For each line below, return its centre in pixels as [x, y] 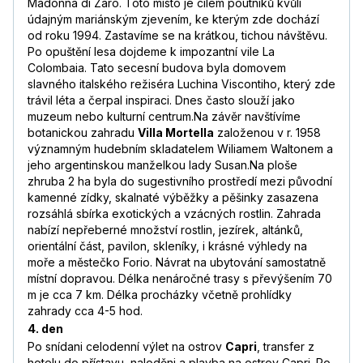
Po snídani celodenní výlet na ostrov [126, 347]
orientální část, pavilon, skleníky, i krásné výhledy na [167, 246]
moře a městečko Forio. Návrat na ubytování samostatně [177, 263]
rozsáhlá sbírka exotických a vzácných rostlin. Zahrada [174, 214]
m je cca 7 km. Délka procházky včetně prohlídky [160, 295]
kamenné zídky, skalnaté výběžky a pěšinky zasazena [173, 198]
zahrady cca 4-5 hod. [85, 311]
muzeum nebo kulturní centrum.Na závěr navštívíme [164, 117]
